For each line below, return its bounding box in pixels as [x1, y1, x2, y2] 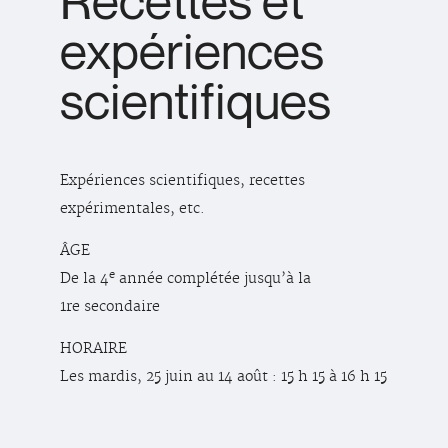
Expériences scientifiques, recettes [60, 171, 305, 190]
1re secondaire [60, 297, 160, 316]
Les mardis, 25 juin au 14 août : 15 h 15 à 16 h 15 [60, 367, 387, 386]
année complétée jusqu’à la [115, 269, 311, 288]
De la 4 [60, 269, 109, 288]
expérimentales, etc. [60, 199, 205, 218]
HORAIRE [60, 339, 127, 358]
